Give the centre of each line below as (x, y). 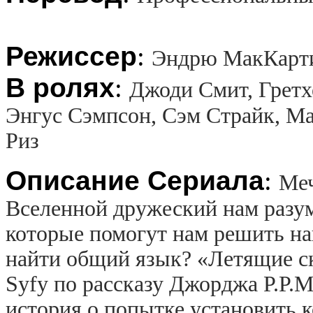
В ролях (60, 87)
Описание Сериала (135, 180)
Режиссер (71, 56)
